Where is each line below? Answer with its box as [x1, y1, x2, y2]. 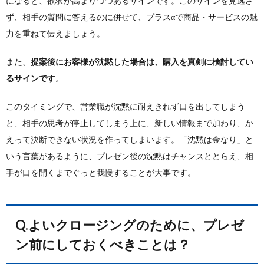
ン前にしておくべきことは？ [15, 236, 190, 252]
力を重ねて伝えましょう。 [6, 28, 105, 38]
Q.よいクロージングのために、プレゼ [15, 217, 28, 233]
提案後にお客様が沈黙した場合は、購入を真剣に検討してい [31, 57, 253, 67]
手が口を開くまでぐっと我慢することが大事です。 [6, 167, 196, 177]
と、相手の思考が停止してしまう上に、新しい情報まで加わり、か [6, 118, 253, 128]
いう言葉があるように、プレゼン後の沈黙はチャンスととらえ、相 [6, 151, 253, 161]
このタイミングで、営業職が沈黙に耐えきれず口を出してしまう [6, 101, 245, 111]
